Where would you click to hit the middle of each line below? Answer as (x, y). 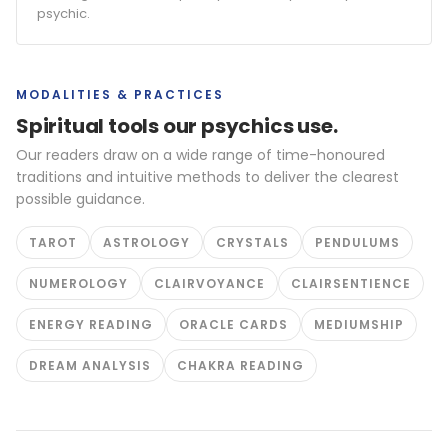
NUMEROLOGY (78, 283)
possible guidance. (80, 198)
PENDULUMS (357, 242)
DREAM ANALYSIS (90, 365)
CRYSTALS (252, 242)
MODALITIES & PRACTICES (120, 94)
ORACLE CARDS (233, 324)
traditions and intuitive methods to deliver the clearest (207, 176)
